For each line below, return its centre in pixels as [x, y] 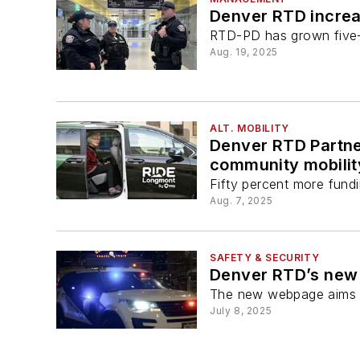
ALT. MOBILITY [250, 128]
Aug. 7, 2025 [241, 200]
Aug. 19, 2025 [244, 51]
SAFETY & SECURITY [265, 258]
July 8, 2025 [241, 311]
